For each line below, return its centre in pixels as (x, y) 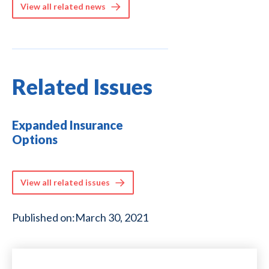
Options (35, 139)
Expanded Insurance (68, 125)
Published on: (44, 217)
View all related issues (65, 182)
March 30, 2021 (112, 217)
